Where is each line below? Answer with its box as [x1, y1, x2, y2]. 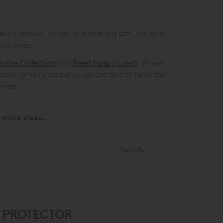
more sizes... [2, 113, 51, 122]
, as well [136, 58, 165, 68]
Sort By [120, 145, 145, 155]
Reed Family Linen [72, 58, 137, 68]
